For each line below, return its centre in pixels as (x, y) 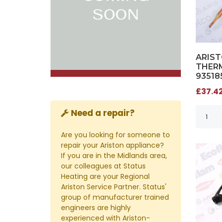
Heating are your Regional (105, 177)
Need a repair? (103, 113)
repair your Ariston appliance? (112, 145)
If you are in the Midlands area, (114, 156)
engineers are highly (96, 208)
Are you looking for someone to (115, 135)
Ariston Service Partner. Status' (114, 187)
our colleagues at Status (103, 166)
